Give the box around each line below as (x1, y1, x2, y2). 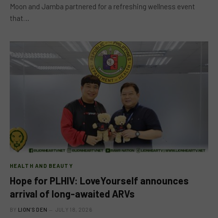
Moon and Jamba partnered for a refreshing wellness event (10, 2, 195, 11)
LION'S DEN (18, 206, 48, 213)
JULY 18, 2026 (55, 206, 92, 213)
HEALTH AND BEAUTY (10, 162, 73, 169)
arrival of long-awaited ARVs (10, 187, 135, 200)
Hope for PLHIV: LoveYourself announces (10, 174, 189, 186)
